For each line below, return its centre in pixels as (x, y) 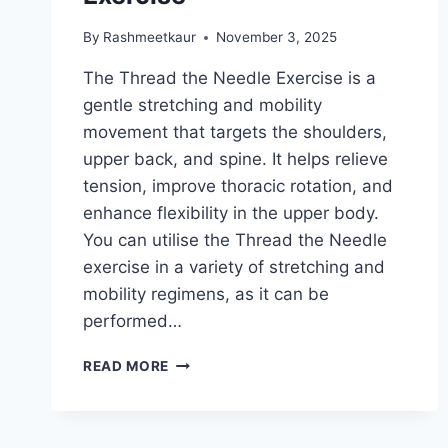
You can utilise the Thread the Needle (235, 240)
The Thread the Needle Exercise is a (229, 78)
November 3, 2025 (277, 37)
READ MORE (126, 366)
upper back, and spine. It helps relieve (235, 159)
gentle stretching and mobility (202, 105)
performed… (132, 321)
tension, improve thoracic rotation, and (238, 186)
